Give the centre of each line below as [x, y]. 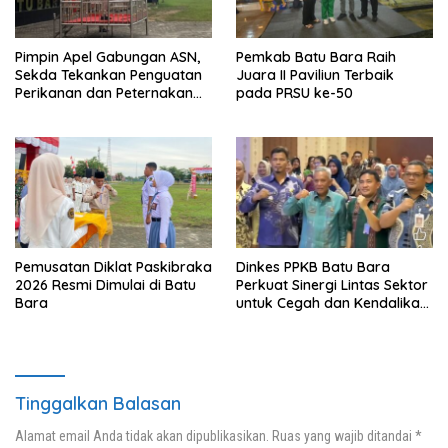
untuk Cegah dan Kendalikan [332, 303]
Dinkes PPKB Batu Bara [313, 267]
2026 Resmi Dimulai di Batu [105, 285]
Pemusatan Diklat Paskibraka [113, 267]
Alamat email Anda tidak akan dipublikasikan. [142, 436]
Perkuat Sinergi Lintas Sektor [332, 285]
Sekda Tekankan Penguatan [108, 75]
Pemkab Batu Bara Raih [316, 57]
